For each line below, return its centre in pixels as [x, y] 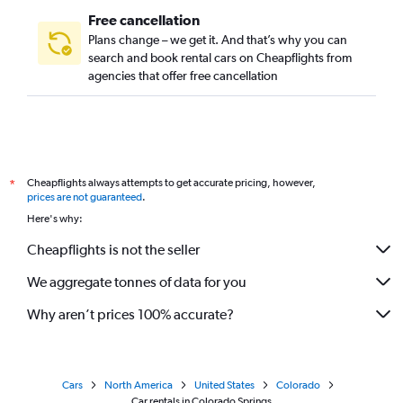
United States [224, 385]
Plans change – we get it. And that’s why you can [218, 40]
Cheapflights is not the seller [113, 249]
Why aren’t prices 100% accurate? [130, 314]
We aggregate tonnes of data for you [137, 282]
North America [138, 385]
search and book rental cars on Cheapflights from [220, 58]
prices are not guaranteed [85, 197]
